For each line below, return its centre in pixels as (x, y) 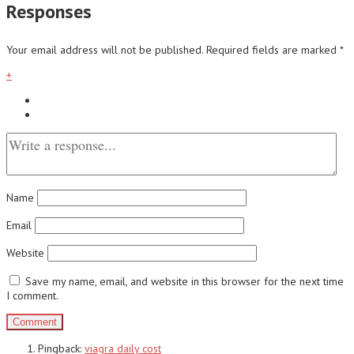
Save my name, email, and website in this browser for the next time (185, 281)
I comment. (32, 295)
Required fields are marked (273, 49)
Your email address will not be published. (105, 49)
